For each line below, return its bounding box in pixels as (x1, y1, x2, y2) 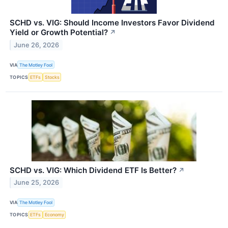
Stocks (44, 74, 60, 80)
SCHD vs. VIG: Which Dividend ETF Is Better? (10, 165, 177, 175)
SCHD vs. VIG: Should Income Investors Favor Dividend (10, 18, 215, 28)
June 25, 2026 (14, 179, 60, 187)
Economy (44, 212, 64, 218)
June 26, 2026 (14, 41, 60, 49)
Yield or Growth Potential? (10, 27, 108, 38)
